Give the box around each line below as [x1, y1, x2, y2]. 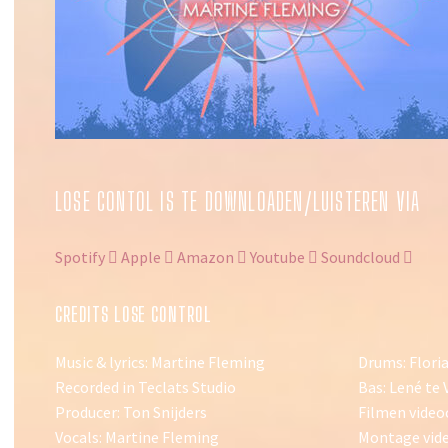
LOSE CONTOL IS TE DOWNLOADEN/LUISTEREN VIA [55, 187, 421, 216]
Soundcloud [321, 247, 400, 267]
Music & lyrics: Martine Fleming [55, 352, 265, 372]
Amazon [177, 247, 234, 267]
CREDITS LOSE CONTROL [55, 303, 212, 326]
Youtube [250, 247, 305, 267]
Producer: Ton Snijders [55, 402, 207, 422]
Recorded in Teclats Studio [55, 377, 236, 397]
